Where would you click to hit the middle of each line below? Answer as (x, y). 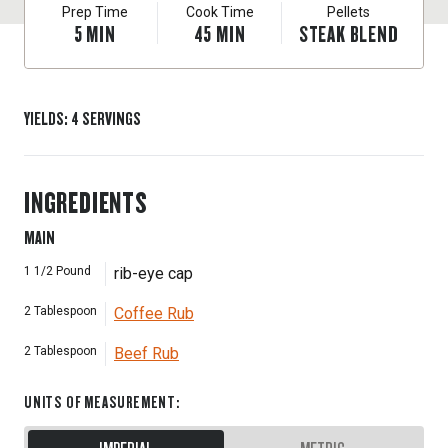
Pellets (349, 12)
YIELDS (44, 118)
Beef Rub (146, 353)
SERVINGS (111, 118)
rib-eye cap (153, 273)
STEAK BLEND (348, 33)
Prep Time (94, 12)
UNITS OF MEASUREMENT (100, 401)
